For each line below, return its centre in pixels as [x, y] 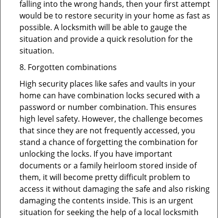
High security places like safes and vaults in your [108, 84]
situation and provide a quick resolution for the [106, 39]
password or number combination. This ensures [108, 107]
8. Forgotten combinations [68, 67]
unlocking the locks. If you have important [96, 154]
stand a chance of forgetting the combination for [109, 142]
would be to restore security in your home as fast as [115, 16]
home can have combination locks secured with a [110, 95]
